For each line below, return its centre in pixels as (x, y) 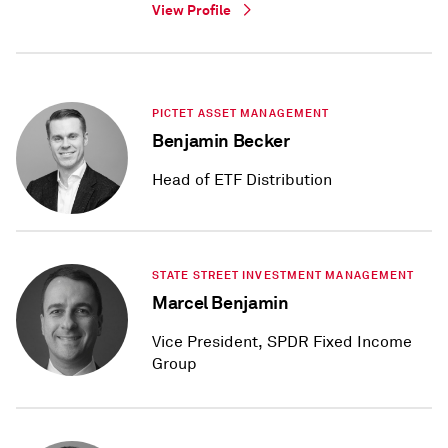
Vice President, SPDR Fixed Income (282, 342)
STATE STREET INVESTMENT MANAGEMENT (283, 275)
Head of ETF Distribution (242, 180)
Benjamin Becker (221, 141)
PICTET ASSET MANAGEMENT (241, 113)
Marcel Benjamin (220, 303)
